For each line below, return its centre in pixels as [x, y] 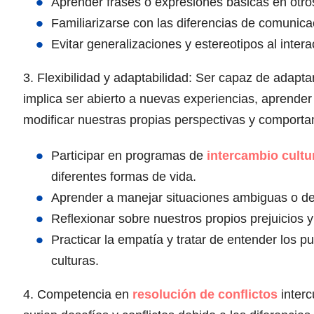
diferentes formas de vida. [124, 177]
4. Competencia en [78, 295]
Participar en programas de [129, 156]
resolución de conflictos [205, 295]
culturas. [75, 261]
